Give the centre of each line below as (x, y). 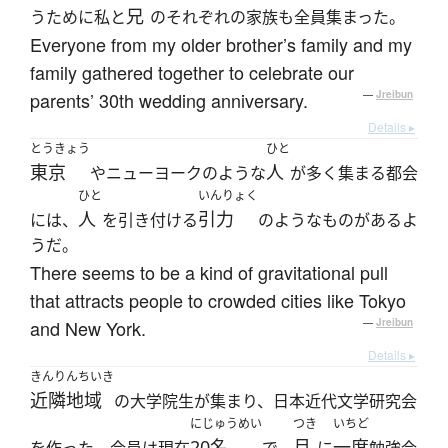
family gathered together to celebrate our (192, 72)
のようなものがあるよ (338, 220)
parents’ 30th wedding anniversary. (169, 100)
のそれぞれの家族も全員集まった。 (277, 17)
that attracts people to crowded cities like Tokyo (218, 300)
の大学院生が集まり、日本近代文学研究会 (265, 401)
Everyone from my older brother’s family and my (221, 44)
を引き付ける (150, 220)
